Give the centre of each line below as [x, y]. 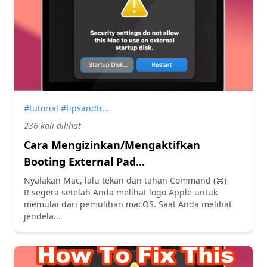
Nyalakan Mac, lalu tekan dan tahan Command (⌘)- [127, 180]
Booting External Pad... [84, 161]
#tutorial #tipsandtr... [66, 108]
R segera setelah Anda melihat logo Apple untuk [121, 192]
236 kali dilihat [52, 125]
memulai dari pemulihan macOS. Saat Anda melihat [128, 204]
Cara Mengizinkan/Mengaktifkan [112, 145]
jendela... [42, 216]
